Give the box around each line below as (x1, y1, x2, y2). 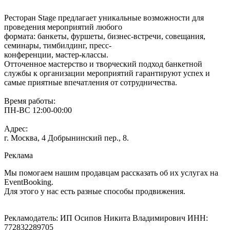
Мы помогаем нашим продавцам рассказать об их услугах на (4, 168, 218, 177)
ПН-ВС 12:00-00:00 (4, 105, 72, 114)
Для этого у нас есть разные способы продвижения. (4, 186, 185, 196)
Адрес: (4, 124, 28, 133)
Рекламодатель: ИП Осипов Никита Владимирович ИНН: (4, 213, 208, 222)
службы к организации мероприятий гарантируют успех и (4, 68, 210, 78)
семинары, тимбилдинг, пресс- (4, 41, 111, 50)
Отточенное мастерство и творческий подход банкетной (4, 59, 202, 68)
